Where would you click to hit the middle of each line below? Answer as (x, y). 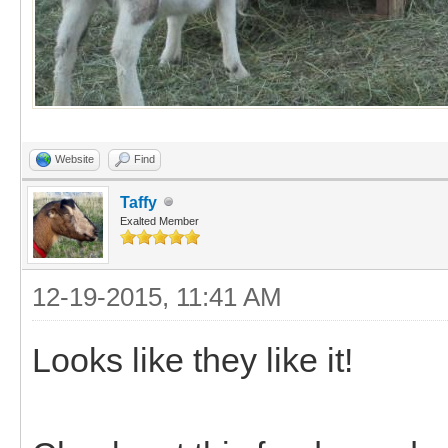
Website (74, 158)
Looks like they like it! (192, 359)
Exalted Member (159, 220)
